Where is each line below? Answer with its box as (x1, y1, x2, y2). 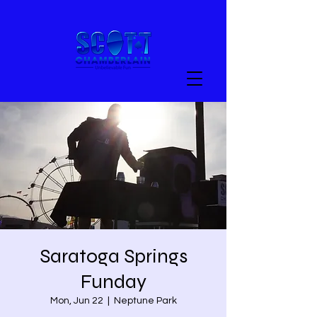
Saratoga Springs (39, 244, 188, 268)
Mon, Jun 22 (50, 296, 103, 306)
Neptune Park (113, 296, 177, 306)
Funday (80, 270, 146, 294)
